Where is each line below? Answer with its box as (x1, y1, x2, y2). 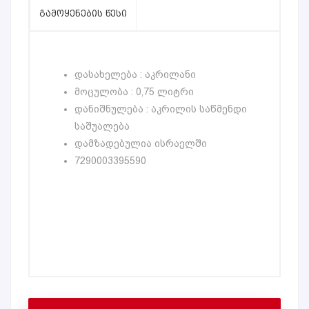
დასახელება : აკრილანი (74, 69, 196, 80)
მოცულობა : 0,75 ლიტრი (74, 86, 194, 97)
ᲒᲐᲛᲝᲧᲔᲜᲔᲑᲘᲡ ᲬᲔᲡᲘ (39, 8, 127, 19)
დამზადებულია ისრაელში (74, 138, 207, 149)
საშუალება (74, 121, 130, 132)
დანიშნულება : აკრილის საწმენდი (74, 103, 247, 114)
